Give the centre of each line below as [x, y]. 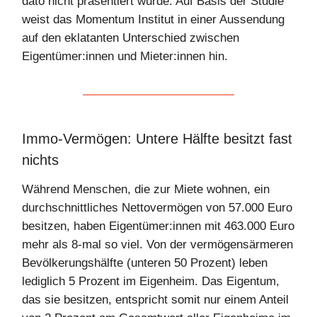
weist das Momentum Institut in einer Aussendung [153, 19]
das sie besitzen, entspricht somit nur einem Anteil [155, 300]
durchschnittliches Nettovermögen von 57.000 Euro [157, 208]
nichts [40, 160]
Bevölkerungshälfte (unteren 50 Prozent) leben [145, 263]
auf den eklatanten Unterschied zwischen [131, 38]
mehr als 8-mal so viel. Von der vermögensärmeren [157, 244]
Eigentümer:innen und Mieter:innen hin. [125, 56]
